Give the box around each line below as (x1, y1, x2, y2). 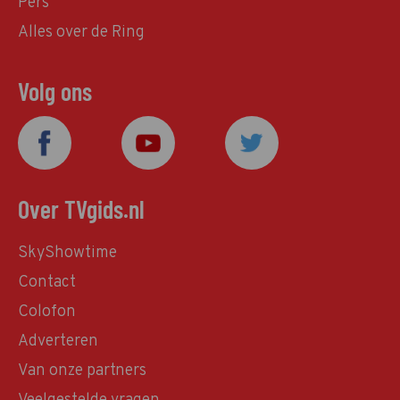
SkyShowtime (18, 243, 117, 264)
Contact (18, 272, 76, 294)
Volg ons (18, 76, 92, 107)
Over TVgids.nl (18, 194, 145, 225)
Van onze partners (18, 361, 146, 382)
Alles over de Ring (18, 22, 145, 44)
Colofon (18, 302, 76, 323)
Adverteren (18, 331, 98, 353)
